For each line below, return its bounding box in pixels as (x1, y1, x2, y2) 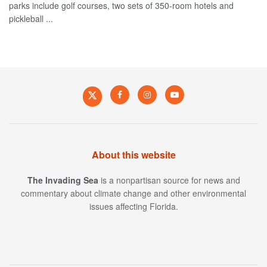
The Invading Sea (27, 173, 98, 186)
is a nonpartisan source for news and (98, 173, 240, 186)
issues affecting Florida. (89, 200, 178, 212)
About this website (91, 147, 176, 162)
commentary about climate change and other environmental (21, 187, 246, 199)
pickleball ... (9, 12, 53, 24)
